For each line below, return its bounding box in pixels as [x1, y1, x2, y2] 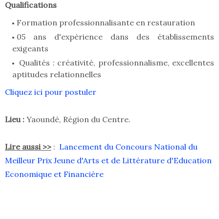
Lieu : [5, 114, 26, 125]
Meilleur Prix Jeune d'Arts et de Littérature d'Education [5, 155, 212, 166]
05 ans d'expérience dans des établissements [17, 32, 214, 42]
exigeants [12, 44, 48, 54]
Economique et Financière [5, 169, 104, 179]
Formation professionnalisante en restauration [17, 18, 197, 28]
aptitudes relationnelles [12, 69, 101, 80]
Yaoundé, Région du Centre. [26, 114, 131, 125]
